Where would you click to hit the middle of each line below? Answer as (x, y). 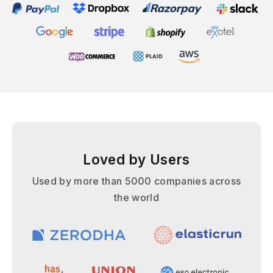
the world (136, 198)
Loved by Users (136, 160)
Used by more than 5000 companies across (136, 181)
